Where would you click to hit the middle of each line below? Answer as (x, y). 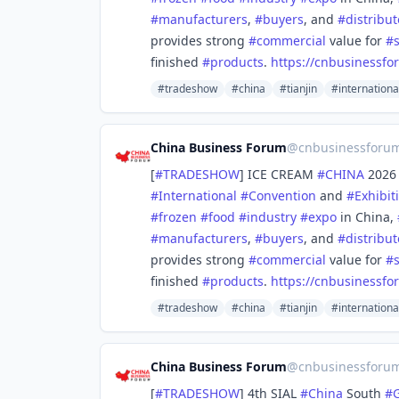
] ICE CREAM (278, 174)
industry (272, 217)
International (198, 195)
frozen (178, 217)
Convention (282, 195)
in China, (367, 217)
